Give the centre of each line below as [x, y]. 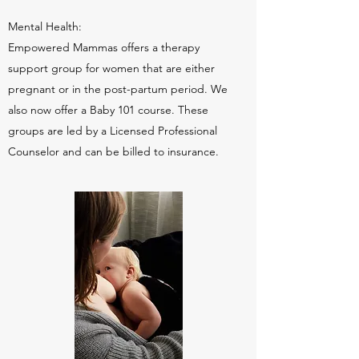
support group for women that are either [111, 68]
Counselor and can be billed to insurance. [113, 151]
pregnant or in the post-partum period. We [118, 89]
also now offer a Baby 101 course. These [108, 110]
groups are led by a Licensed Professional [113, 131]
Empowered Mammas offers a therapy [104, 47]
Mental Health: [45, 26]
